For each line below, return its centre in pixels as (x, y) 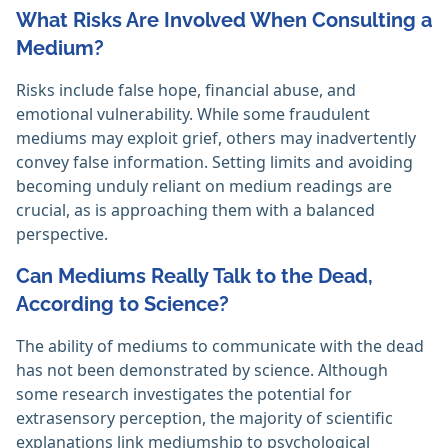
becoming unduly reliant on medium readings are (204, 186)
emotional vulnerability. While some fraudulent (193, 114)
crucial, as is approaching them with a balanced (195, 210)
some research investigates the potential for (184, 394)
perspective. (62, 234)
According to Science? (122, 304)
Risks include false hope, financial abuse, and (186, 90)
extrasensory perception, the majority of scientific (204, 418)
